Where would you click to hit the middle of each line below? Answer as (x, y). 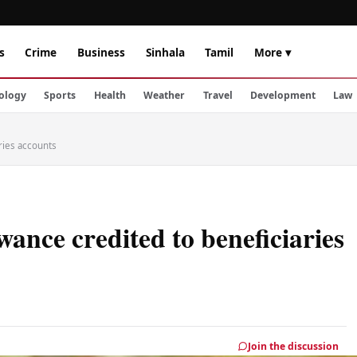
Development (282, 95)
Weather (165, 95)
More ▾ (272, 52)
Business (101, 52)
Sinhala (165, 52)
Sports (60, 95)
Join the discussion (294, 346)
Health (110, 95)
